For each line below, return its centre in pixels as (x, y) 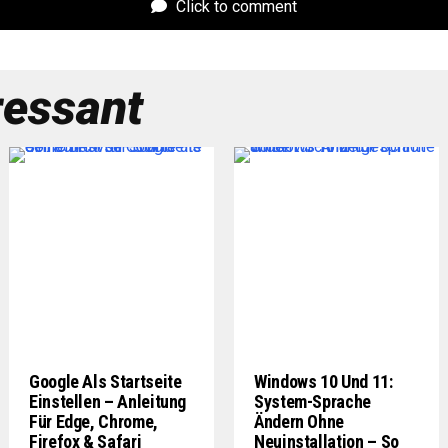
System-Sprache (312, 401)
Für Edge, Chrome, (93, 421)
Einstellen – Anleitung (108, 401)
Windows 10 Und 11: (323, 381)
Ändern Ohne (299, 421)
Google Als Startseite (105, 381)
